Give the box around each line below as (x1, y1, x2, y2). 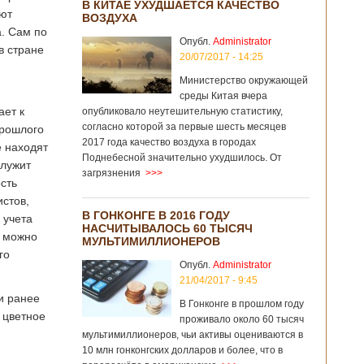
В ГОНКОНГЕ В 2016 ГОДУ (82, 209, 230, 222)
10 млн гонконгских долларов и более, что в (82, 344, 283, 356)
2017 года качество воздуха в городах (82, 136, 256, 148)
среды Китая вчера (180, 90, 267, 102)
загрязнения (82, 167, 141, 179)
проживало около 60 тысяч (180, 314, 304, 325)
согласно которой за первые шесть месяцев (82, 121, 286, 132)
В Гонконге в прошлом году (180, 298, 304, 310)
